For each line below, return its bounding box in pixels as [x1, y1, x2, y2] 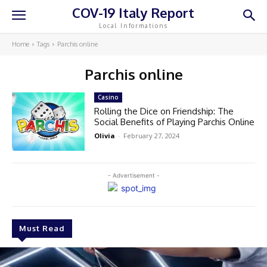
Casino [98, 93, 119, 101]
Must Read [19, 223, 65, 233]
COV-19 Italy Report [72, 4, 195, 21]
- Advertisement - [107, 171, 160, 179]
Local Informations [99, 21, 168, 29]
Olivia [94, 131, 116, 140]
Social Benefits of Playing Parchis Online [94, 116, 255, 128]
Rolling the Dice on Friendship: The [94, 105, 234, 117]
